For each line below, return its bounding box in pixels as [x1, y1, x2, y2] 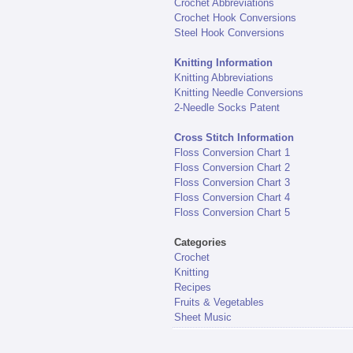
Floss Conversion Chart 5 [173, 206, 290, 219]
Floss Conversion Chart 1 [173, 147, 290, 159]
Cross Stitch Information [173, 132, 294, 144]
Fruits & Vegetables [173, 296, 264, 309]
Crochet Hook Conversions [173, 12, 296, 24]
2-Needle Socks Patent [173, 102, 280, 114]
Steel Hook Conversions [173, 27, 284, 39]
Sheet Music [173, 311, 232, 324]
